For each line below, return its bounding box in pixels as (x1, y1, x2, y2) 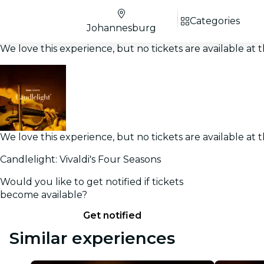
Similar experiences (9, 228, 175, 248)
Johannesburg (87, 22, 156, 34)
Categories (190, 15, 240, 27)
